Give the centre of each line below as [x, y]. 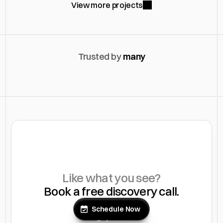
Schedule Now [116, 209]
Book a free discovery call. [111, 191]
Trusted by [100, 56]
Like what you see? [111, 178]
